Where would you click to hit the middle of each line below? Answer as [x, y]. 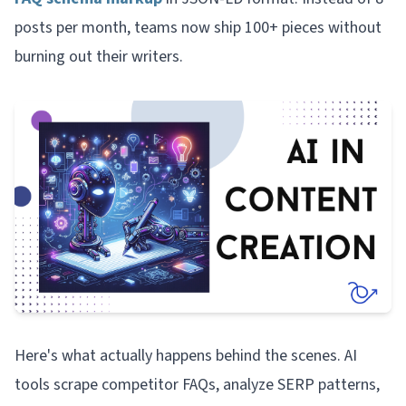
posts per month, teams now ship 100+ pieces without [198, 28]
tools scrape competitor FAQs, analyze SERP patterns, [197, 384]
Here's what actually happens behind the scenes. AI [186, 355]
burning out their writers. [99, 57]
